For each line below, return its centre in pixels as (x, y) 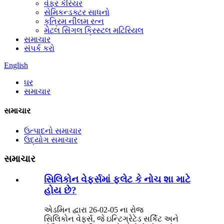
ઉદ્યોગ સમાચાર (51, 139)
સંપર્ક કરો (39, 48)
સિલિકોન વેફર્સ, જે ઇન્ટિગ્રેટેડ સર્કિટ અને (111, 218)
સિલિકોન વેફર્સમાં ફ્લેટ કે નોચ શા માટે (117, 179)
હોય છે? (60, 190)
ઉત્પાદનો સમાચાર (53, 130)
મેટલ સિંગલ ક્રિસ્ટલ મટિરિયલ (94, 30)
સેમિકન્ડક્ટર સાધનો (77, 12)
